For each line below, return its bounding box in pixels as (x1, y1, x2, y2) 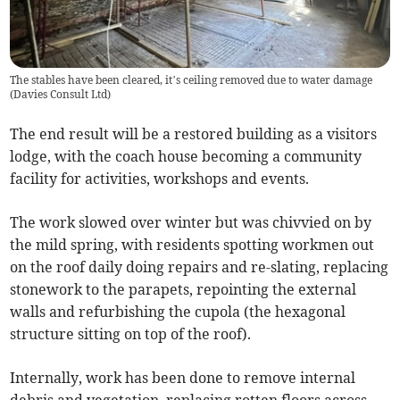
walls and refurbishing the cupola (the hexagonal (10, 302, 346, 321)
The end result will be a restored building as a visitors (10, 124, 378, 143)
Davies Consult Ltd (13, 87, 108, 101)
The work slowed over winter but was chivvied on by (10, 212, 372, 231)
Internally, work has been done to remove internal (10, 368, 356, 387)
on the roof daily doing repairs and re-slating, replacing (10, 257, 389, 276)
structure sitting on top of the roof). (10, 324, 252, 343)
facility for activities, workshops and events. (10, 169, 310, 187)
